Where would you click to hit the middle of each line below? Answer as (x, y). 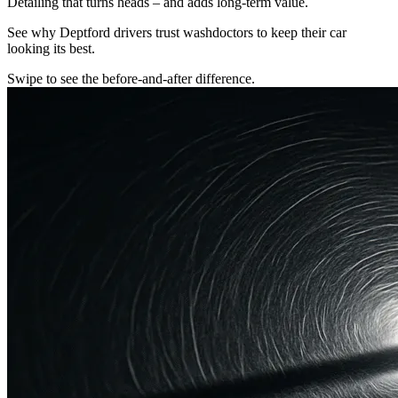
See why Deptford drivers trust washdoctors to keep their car (177, 33)
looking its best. (51, 49)
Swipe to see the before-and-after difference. (131, 79)
